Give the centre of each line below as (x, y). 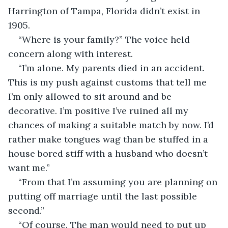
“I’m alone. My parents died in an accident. (113, 68)
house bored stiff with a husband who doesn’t (109, 153)
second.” (26, 210)
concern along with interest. (70, 53)
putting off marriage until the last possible (104, 196)
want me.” (29, 167)
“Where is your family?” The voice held (105, 39)
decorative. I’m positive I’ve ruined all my (99, 110)
